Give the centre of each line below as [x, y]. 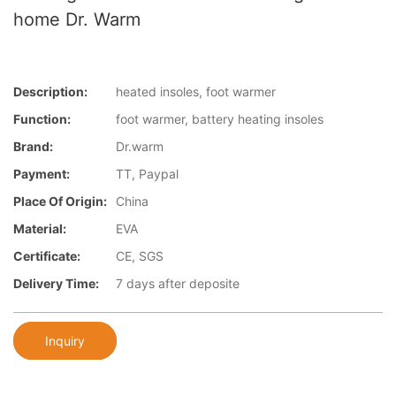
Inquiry [65, 340]
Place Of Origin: [60, 202]
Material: [40, 229]
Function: [42, 119]
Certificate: [47, 256]
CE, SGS [140, 256]
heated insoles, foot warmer [196, 92]
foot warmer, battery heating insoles [220, 119]
